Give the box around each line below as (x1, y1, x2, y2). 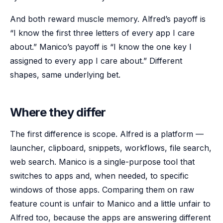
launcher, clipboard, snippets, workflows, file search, (10, 143, 212, 153)
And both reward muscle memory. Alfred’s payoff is (10, 14, 206, 24)
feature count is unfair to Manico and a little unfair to (10, 199, 211, 209)
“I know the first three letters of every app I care (10, 28, 195, 38)
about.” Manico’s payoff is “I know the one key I (10, 42, 192, 52)
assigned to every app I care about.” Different (10, 56, 182, 66)
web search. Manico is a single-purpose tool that (10, 157, 195, 167)
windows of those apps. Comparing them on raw (10, 185, 194, 195)
